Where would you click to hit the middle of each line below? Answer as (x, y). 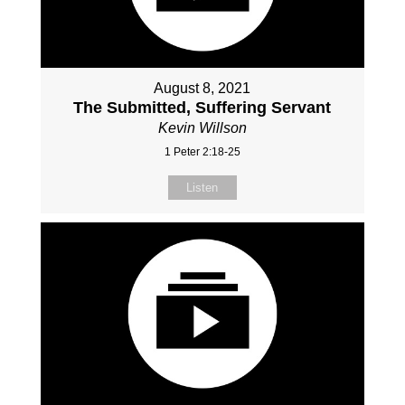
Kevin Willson (202, 128)
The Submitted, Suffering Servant (202, 108)
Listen (202, 188)
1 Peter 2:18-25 (202, 152)
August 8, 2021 (202, 89)
